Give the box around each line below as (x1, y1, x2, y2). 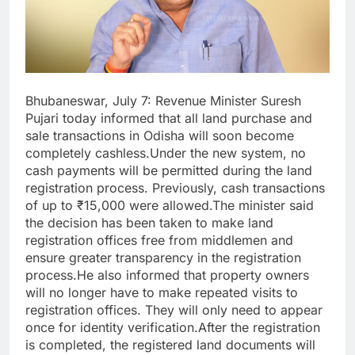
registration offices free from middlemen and (25, 232, 293, 249)
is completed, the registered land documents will (25, 337, 315, 353)
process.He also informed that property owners (25, 267, 309, 284)
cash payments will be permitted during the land (25, 162, 312, 179)
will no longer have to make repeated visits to (25, 284, 298, 301)
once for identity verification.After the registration (25, 319, 320, 336)
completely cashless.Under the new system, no (25, 145, 306, 162)
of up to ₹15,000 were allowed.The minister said (25, 197, 314, 214)
